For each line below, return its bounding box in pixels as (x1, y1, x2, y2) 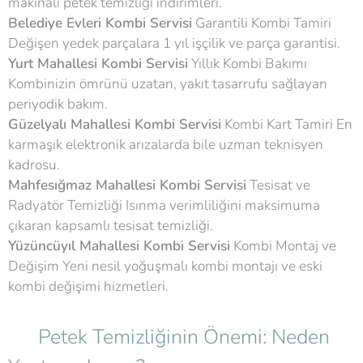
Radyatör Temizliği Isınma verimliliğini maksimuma (8, 196, 320, 215)
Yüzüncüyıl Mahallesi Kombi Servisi (8, 237, 230, 255)
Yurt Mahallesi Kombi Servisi (8, 54, 188, 73)
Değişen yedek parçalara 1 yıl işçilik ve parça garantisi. (8, 34, 340, 53)
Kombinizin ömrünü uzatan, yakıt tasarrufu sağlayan (8, 75, 327, 93)
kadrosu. (8, 156, 60, 174)
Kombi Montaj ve (230, 237, 336, 255)
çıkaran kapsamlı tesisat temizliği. (8, 216, 213, 235)
